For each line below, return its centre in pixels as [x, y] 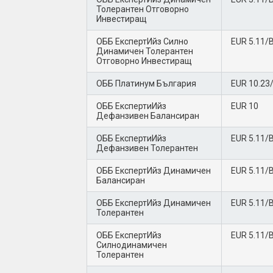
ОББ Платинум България [146, 83]
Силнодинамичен [132, 245]
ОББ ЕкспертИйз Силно [142, 41]
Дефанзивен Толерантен [148, 148]
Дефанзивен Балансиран [148, 116]
